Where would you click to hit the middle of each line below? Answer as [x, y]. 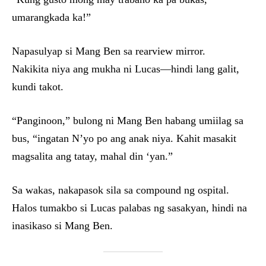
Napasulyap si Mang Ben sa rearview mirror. [109, 51]
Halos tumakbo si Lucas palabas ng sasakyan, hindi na [129, 208]
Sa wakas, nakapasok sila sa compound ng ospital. [121, 190]
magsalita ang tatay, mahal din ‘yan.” [92, 156]
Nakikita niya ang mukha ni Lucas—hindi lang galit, [126, 69]
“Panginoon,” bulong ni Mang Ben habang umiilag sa [128, 121]
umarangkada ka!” [51, 17]
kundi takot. [38, 87]
